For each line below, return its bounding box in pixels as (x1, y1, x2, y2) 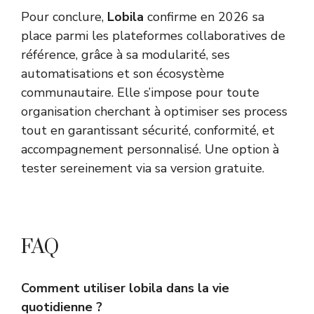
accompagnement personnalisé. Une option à (21, 141, 279, 158)
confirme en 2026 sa (144, 8, 264, 26)
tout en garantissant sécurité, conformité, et (21, 122, 275, 139)
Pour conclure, (21, 8, 107, 26)
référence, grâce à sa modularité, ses (21, 46, 230, 64)
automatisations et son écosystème (21, 65, 224, 83)
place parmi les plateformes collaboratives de (21, 27, 285, 45)
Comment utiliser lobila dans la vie (21, 280, 229, 297)
